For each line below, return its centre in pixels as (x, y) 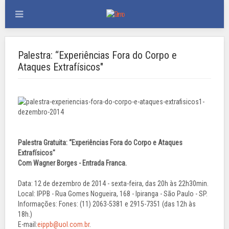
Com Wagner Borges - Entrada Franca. (72, 163)
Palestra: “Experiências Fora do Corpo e (97, 55)
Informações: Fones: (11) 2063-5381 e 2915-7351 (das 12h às (107, 204)
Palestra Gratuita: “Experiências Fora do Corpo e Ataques (100, 143)
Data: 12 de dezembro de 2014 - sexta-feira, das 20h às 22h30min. (113, 184)
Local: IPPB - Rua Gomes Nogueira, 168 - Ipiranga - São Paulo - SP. (113, 194)
